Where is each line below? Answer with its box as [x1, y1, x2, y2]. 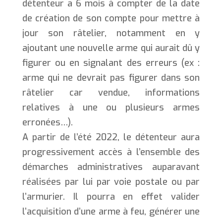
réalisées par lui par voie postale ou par [22, 175, 200, 188]
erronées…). [22, 116, 73, 128]
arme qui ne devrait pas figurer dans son [22, 71, 200, 84]
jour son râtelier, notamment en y [22, 27, 200, 39]
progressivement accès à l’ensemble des [22, 146, 200, 158]
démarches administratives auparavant [22, 161, 200, 173]
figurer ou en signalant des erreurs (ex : [22, 56, 200, 69]
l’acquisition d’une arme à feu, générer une [22, 205, 200, 218]
